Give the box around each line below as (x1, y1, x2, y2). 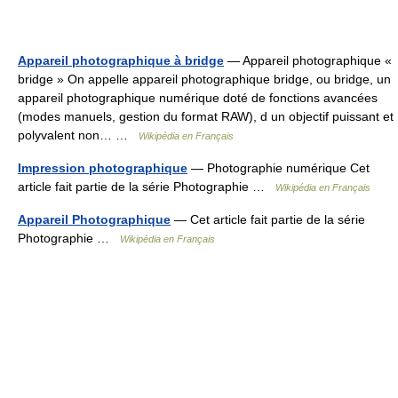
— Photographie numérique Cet (187, 161, 370, 175)
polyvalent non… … (18, 128, 139, 142)
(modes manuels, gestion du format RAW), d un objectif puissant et (18, 109, 394, 123)
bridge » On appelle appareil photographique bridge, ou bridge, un (18, 72, 391, 86)
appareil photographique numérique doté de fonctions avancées (18, 91, 378, 105)
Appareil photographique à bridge (18, 53, 224, 68)
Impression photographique (18, 161, 187, 175)
